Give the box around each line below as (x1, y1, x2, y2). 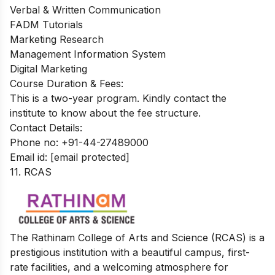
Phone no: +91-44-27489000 (10, 136, 149, 149)
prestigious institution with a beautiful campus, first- (10, 246, 250, 258)
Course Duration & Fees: (10, 77, 123, 90)
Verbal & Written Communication (10, 3, 161, 16)
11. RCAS (10, 165, 52, 178)
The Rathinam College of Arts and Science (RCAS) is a (10, 231, 265, 244)
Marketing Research (10, 33, 104, 45)
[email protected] (50, 150, 130, 163)
